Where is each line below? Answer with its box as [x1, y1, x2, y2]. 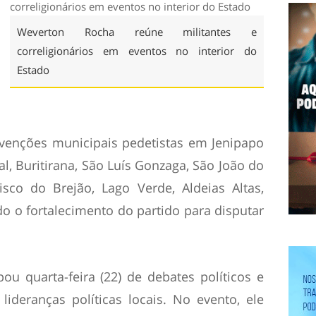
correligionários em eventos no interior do [17, 44, 257, 58]
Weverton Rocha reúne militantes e [17, 25, 257, 39]
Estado [17, 63, 49, 77]
